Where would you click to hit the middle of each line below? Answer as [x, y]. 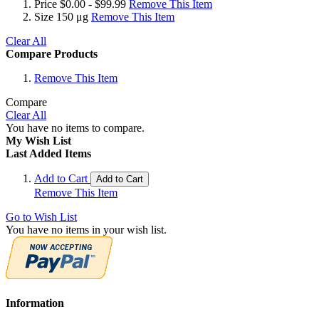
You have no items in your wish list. [86, 229]
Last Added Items [48, 153]
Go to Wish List [41, 216]
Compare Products [52, 53]
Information [35, 303]
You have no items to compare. [75, 127]
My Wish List [38, 140]
